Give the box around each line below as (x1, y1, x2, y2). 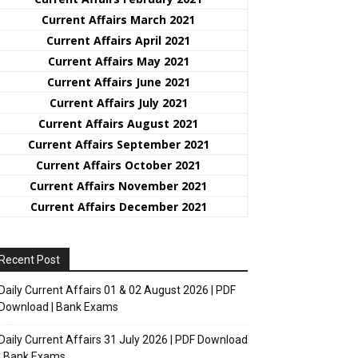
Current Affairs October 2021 (36, 157, 201, 173)
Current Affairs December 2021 (30, 198, 207, 214)
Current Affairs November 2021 (30, 177, 207, 193)
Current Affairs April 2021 (46, 32, 190, 48)
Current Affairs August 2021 (38, 115, 198, 131)
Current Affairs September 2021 (27, 136, 209, 152)
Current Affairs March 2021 (42, 11, 195, 27)
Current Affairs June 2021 (46, 74, 190, 89)
